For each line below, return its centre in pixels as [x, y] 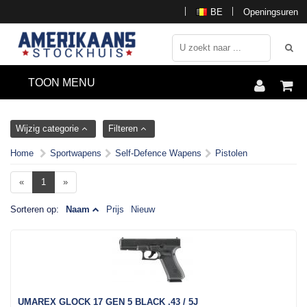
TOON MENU [62, 83]
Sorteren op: [35, 209]
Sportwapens [76, 153]
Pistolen [231, 153]
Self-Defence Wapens [158, 153]
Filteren [124, 128]
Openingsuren [271, 12]
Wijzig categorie [49, 128]
